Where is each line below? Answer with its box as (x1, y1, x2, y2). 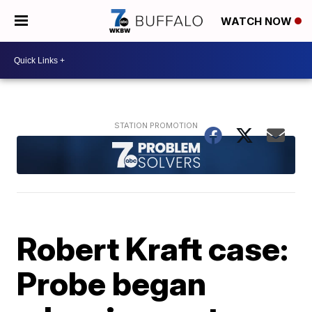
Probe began (17, 263, 207, 303)
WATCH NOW (221, 15, 295, 29)
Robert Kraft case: (17, 228, 289, 268)
